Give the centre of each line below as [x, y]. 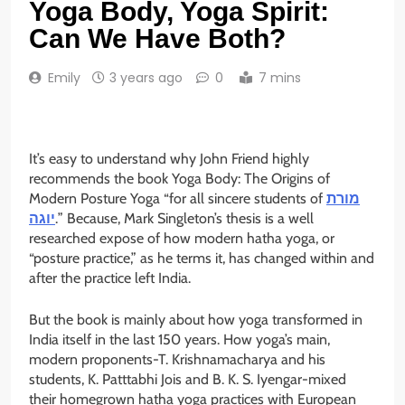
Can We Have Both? [157, 39]
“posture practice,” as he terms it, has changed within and [202, 259]
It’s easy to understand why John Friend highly [169, 159]
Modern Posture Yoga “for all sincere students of [178, 199]
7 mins [280, 78]
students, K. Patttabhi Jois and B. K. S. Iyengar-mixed [188, 380]
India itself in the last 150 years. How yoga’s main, [179, 340]
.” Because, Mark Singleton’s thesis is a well [184, 219]
